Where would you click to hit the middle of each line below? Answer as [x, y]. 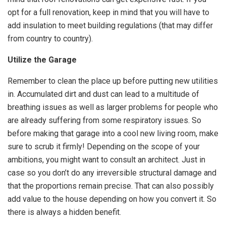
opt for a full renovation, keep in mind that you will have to [108, 12]
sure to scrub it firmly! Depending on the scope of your [104, 147]
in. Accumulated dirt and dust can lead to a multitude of [103, 94]
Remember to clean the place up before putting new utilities [113, 81]
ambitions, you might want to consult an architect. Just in [106, 160]
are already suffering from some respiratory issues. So [104, 120]
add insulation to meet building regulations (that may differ [110, 25]
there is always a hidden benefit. [64, 212]
